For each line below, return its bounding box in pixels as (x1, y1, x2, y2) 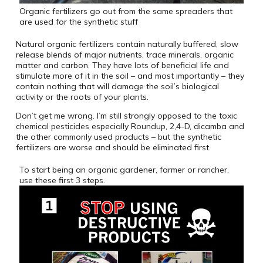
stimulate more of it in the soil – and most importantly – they (15, 70, 244, 82)
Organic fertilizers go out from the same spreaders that (19, 5, 232, 16)
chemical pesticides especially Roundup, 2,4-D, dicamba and (15, 121, 244, 132)
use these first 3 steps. (19, 175, 105, 186)
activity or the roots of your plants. (15, 92, 149, 103)
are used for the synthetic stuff (19, 16, 138, 27)
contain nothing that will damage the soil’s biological (15, 81, 219, 92)
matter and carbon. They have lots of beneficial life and (15, 60, 229, 71)
